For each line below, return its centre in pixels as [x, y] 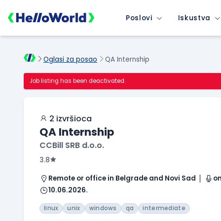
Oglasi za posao [70, 60]
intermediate [164, 208]
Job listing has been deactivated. [77, 81]
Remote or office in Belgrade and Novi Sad [122, 179]
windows [103, 208]
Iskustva [194, 18]
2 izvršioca [70, 119]
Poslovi [139, 18]
